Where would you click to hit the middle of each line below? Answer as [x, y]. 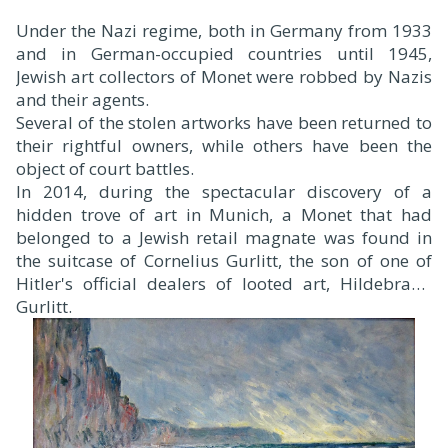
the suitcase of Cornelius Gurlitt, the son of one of [224, 260]
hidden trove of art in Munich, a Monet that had [224, 214]
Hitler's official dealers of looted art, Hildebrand [224, 283]
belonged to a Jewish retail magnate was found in [224, 237]
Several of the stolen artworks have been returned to [224, 122]
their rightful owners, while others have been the [224, 145]
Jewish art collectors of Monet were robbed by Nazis [224, 76]
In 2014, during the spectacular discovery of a [224, 191]
